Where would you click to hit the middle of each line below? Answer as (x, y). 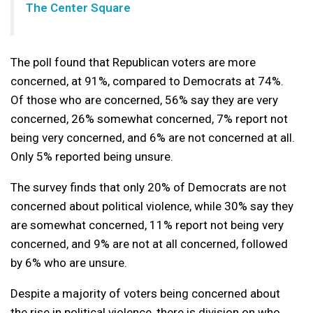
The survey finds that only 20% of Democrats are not (148, 188)
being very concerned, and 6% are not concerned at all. (153, 138)
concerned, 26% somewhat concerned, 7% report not (149, 119)
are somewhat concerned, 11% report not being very (147, 225)
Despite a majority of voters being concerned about (145, 294)
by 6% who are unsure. (69, 263)
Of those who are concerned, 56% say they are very (144, 100)
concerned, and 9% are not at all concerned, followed (149, 244)
